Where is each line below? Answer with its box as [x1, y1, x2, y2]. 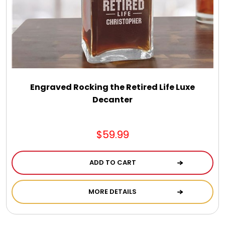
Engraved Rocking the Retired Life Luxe [30, 81, 195, 93]
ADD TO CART [89, 157, 136, 167]
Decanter [92, 93, 133, 105]
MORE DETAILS [88, 186, 137, 196]
